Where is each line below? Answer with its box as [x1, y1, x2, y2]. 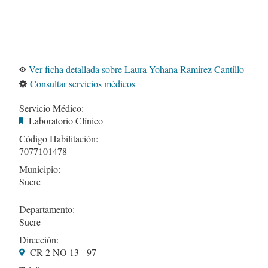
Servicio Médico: [19, 101, 84, 114]
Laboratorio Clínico [29, 114, 103, 127]
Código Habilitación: [19, 132, 98, 145]
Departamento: [19, 202, 75, 215]
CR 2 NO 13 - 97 [30, 245, 96, 258]
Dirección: [19, 233, 59, 246]
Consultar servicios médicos [30, 77, 135, 90]
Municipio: [19, 162, 60, 175]
